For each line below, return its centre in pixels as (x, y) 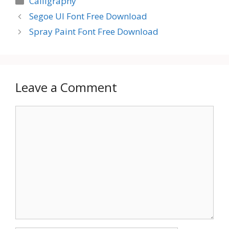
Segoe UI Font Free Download (88, 16)
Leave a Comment (66, 87)
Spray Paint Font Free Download (94, 32)
